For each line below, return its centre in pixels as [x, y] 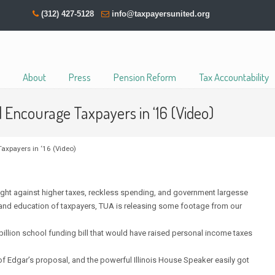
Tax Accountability [234, 77]
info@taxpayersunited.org [161, 14]
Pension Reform [145, 77]
